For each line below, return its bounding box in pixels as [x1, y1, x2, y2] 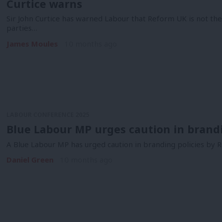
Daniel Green [6, 155, 54, 165]
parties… [6, 23, 37, 33]
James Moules [6, 39, 58, 49]
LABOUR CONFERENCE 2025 [6, 111, 89, 119]
